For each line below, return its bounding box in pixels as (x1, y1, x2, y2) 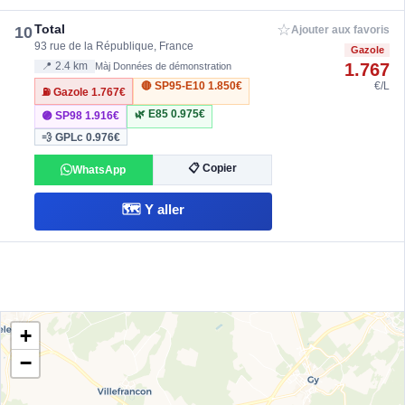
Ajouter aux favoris (291, 24, 390, 35)
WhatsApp (72, 163, 127, 176)
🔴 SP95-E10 (140, 80, 208, 91)
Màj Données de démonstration (95, 61, 231, 72)
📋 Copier (187, 162, 237, 175)
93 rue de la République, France (34, 40, 193, 53)
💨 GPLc (42, 131, 87, 143)
